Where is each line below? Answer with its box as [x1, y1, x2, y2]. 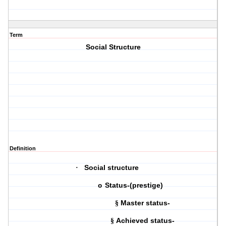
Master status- [120, 199, 172, 207]
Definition [10, 145, 36, 152]
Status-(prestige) [104, 181, 165, 190]
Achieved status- [116, 216, 177, 225]
